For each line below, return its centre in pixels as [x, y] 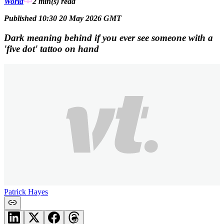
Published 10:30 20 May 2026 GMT [63, 18]
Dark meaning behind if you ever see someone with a [108, 37]
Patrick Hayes [26, 191]
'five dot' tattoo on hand [51, 48]
